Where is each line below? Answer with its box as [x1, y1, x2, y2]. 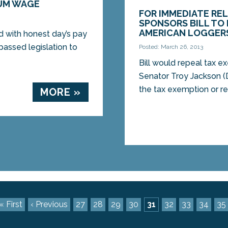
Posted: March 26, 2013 [139, 43, 204, 51]
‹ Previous [30, 199, 68, 209]
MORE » [40, 86, 81, 99]
